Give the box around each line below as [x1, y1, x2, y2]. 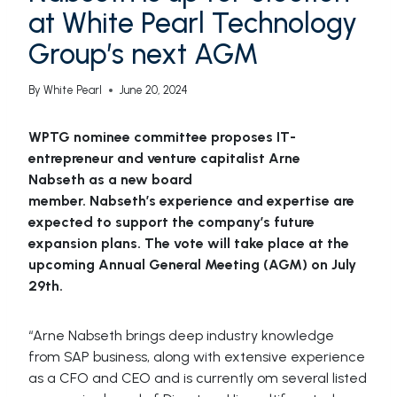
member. [28, 192, 90, 210]
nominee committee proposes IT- [74, 128, 296, 146]
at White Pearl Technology [28, 6, 357, 41]
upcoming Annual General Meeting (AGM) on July [28, 256, 356, 274]
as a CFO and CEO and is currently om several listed [28, 370, 367, 387]
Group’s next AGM [28, 37, 259, 72]
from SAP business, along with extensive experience [28, 348, 365, 366]
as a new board [85, 171, 192, 189]
